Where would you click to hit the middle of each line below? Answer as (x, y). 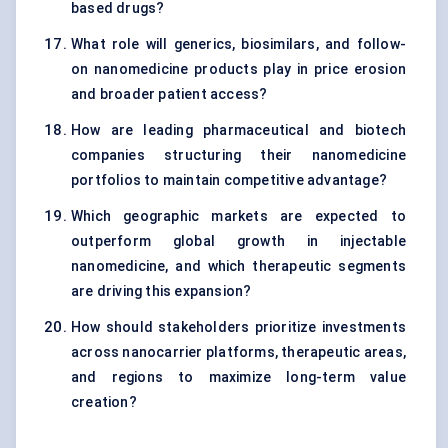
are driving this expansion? (161, 291)
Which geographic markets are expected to (238, 216)
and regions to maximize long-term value (238, 377)
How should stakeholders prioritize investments (238, 327)
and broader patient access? (169, 94)
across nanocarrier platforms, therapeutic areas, (238, 352)
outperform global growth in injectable (238, 241)
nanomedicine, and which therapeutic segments (238, 266)
